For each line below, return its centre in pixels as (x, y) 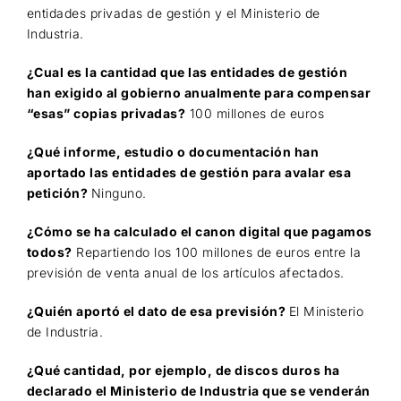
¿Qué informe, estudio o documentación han (173, 152)
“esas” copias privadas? (106, 114)
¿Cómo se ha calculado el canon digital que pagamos (199, 232)
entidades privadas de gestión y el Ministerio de (173, 13)
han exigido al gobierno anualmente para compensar (199, 93)
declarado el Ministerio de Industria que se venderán (198, 391)
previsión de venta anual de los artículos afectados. (185, 273)
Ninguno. (119, 193)
